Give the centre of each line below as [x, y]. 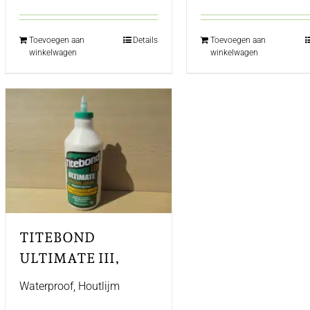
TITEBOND [57, 237]
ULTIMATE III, [69, 258]
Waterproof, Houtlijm [70, 286]
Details [146, 40]
